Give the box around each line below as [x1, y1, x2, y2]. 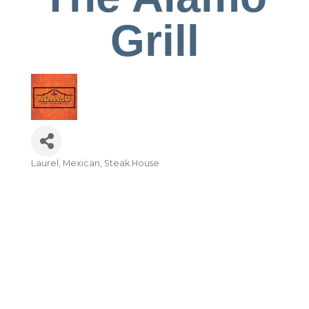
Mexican [63, 158, 100, 169]
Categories [30, 166, 72, 177]
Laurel [31, 158, 59, 169]
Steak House [104, 158, 159, 169]
